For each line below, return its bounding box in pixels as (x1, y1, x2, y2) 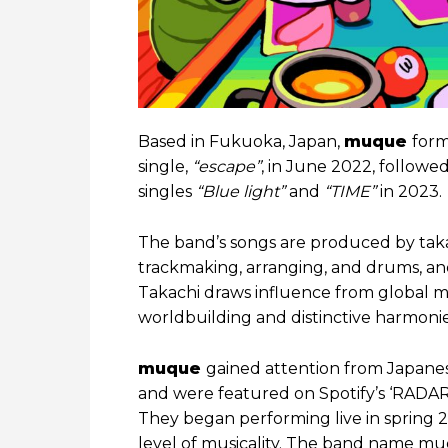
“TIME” (320, 182, 380, 202)
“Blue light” (192, 182, 285, 202)
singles (138, 182, 192, 202)
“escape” (192, 157, 261, 177)
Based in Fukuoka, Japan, (138, 132, 344, 152)
